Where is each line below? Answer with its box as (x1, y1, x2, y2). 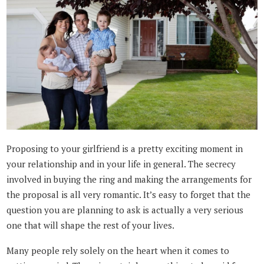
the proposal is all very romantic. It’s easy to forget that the (6, 189, 251, 201)
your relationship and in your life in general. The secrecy (6, 158, 236, 170)
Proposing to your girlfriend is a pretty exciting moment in (6, 143, 243, 155)
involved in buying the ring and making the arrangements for (6, 173, 252, 186)
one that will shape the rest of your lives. (6, 219, 175, 232)
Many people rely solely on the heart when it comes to (6, 244, 230, 256)
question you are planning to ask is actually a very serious (6, 204, 244, 216)
